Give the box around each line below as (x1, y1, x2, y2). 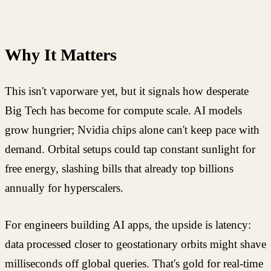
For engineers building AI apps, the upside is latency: (5, 218, 251, 231)
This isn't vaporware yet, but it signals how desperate (5, 85, 249, 98)
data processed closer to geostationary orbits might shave (5, 237, 266, 250)
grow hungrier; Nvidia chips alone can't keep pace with (5, 123, 260, 137)
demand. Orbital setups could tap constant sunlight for (5, 143, 255, 156)
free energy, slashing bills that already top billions (5, 162, 233, 175)
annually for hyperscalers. (5, 181, 123, 195)
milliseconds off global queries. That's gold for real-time (5, 256, 263, 270)
